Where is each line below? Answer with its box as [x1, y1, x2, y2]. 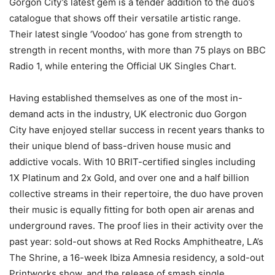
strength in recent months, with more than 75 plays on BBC [9, 44, 266, 56]
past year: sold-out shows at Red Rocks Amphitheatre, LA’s [9, 236, 263, 248]
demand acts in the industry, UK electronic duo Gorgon [9, 108, 247, 120]
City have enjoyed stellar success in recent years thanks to [9, 124, 265, 136]
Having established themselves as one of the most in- [9, 92, 242, 104]
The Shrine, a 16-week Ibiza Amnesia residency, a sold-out [9, 252, 264, 264]
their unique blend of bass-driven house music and [9, 140, 231, 152]
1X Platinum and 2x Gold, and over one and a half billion [9, 172, 249, 184]
